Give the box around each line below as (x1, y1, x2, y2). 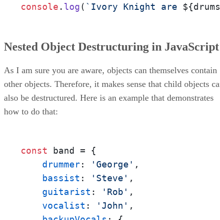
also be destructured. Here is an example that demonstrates (4, 93, 214, 103)
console (21, 1, 58, 12)
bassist (42, 173, 80, 184)
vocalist (42, 200, 85, 211)
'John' (96, 200, 129, 211)
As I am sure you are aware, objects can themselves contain (4, 65, 217, 76)
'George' (91, 159, 134, 170)
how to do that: (4, 107, 58, 117)
